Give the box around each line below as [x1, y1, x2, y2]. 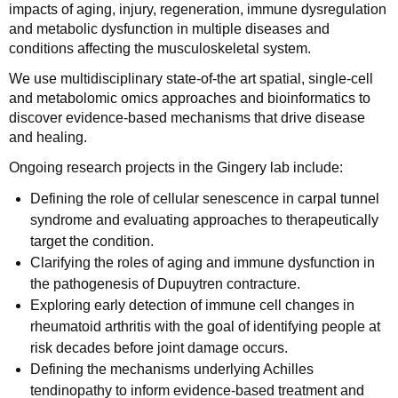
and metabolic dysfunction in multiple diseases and [9, 21, 330, 36]
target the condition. [30, 234, 154, 249]
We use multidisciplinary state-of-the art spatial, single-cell [9, 71, 373, 86]
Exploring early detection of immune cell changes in [30, 298, 354, 313]
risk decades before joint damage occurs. [30, 340, 288, 355]
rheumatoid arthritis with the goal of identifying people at [30, 319, 380, 334]
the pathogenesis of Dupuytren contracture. [30, 276, 300, 291]
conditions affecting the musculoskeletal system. [9, 41, 311, 56]
